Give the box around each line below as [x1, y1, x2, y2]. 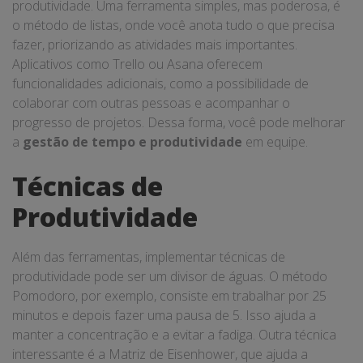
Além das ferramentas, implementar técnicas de [12, 248, 285, 266]
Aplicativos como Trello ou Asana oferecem [12, 55, 263, 73]
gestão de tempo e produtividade [23, 133, 242, 151]
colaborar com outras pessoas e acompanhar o [12, 94, 290, 112]
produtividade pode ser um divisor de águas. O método [12, 267, 327, 285]
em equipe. [242, 133, 308, 151]
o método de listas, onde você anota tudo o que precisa [12, 16, 335, 34]
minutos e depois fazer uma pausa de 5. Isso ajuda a [12, 306, 316, 324]
